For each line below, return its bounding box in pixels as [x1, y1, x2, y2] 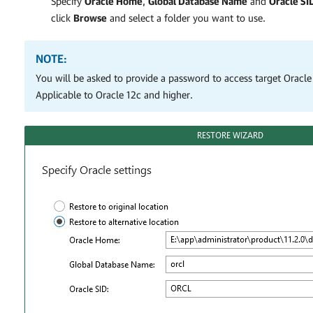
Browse [73, 11, 107, 24]
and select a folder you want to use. [107, 11, 265, 24]
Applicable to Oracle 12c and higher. [36, 88, 193, 101]
